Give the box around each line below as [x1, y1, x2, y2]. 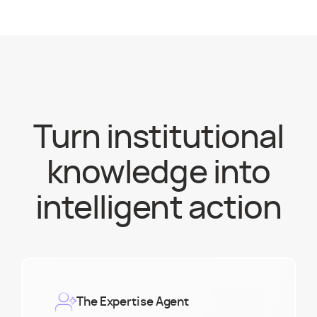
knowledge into [46, 156, 271, 190]
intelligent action [35, 192, 282, 225]
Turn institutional [33, 121, 284, 154]
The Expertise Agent [76, 296, 190, 309]
